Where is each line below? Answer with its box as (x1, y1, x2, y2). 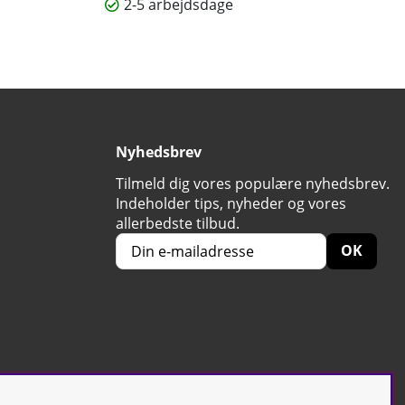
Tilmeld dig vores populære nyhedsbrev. (116, 174, 390, 194)
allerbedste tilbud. (116, 213, 240, 234)
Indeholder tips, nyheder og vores (116, 193, 346, 214)
